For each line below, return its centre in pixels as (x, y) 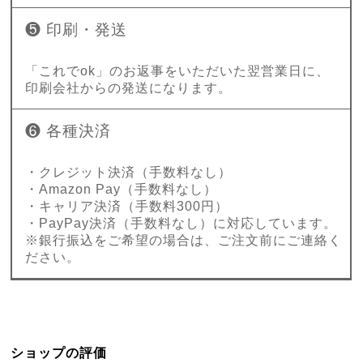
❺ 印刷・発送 (77, 30)
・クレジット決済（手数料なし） (129, 172)
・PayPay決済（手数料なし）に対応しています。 (181, 223)
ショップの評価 (59, 353)
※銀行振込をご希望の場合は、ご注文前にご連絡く (184, 240)
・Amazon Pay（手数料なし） (122, 189)
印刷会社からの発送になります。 (129, 88)
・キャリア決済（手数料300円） (127, 206)
